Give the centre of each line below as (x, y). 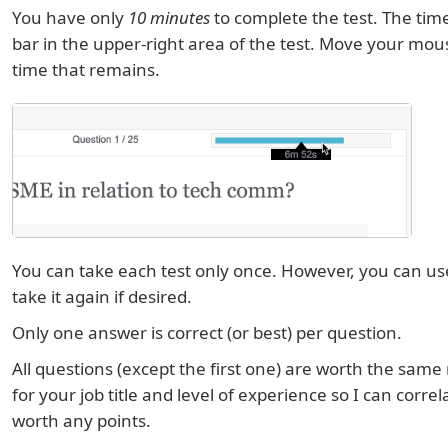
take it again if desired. (101, 297)
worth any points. (81, 421)
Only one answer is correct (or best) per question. (206, 333)
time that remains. (85, 69)
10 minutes (168, 17)
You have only (69, 17)
